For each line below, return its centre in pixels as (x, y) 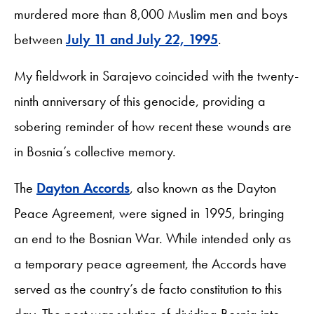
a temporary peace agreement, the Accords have (150, 263)
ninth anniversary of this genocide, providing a (140, 101)
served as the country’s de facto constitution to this (148, 288)
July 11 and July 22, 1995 (142, 39)
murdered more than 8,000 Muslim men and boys (151, 14)
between (40, 39)
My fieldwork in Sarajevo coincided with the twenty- (156, 75)
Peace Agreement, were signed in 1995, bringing (149, 213)
